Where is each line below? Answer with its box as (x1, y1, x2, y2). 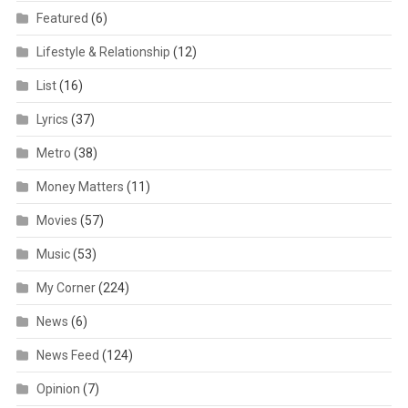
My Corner (36, 280, 96, 295)
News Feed (36, 347, 99, 362)
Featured (36, 10, 88, 25)
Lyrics (36, 111, 68, 127)
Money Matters (36, 178, 124, 194)
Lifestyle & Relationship (36, 44, 170, 59)
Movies (36, 212, 77, 228)
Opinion (36, 381, 80, 396)
